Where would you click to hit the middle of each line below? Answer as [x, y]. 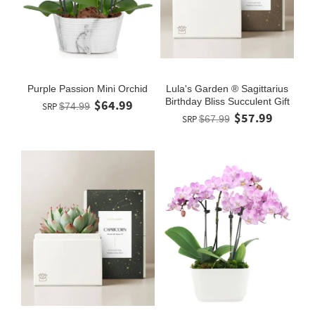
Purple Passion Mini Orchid [88, 88]
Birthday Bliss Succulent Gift [227, 101]
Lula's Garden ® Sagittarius [227, 88]
